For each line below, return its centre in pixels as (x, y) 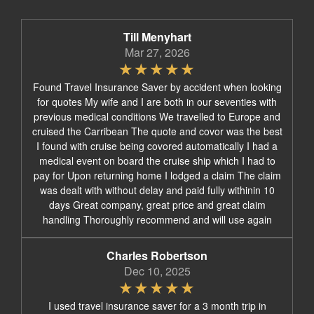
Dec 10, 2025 (157, 271)
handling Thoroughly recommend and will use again (157, 219)
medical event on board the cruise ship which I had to (157, 160)
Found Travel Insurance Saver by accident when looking (157, 87)
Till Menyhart (157, 36)
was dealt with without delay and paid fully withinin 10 (157, 190)
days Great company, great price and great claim (157, 204)
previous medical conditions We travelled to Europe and (157, 116)
